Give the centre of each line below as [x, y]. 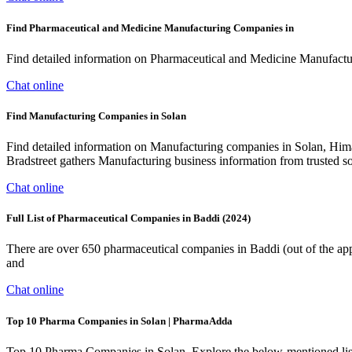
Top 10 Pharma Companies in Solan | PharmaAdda [119, 321]
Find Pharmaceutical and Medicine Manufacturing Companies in [150, 27]
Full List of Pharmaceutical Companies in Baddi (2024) [128, 218]
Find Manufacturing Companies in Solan [96, 115]
